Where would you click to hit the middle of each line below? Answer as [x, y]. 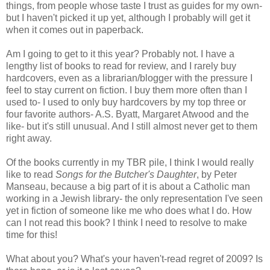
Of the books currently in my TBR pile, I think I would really [130, 163]
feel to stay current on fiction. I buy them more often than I [127, 90]
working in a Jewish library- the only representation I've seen [134, 199]
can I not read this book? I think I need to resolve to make [127, 223]
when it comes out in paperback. [75, 30]
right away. [29, 139]
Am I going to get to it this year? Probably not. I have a [120, 54]
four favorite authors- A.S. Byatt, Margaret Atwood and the [127, 115]
